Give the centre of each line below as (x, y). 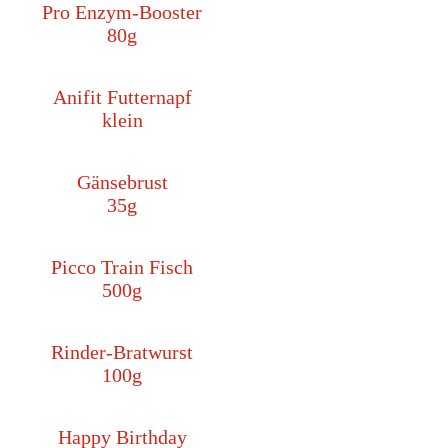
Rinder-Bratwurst (122, 352)
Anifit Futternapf (122, 97)
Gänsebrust (122, 182)
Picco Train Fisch (122, 267)
